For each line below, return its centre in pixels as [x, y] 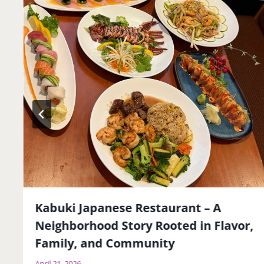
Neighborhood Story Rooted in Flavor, [144, 226]
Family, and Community [105, 243]
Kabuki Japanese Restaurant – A [128, 208]
